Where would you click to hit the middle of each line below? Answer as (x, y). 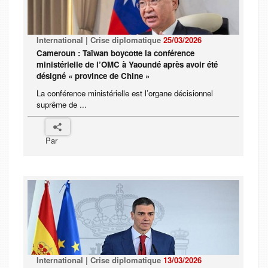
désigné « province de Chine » (93, 76)
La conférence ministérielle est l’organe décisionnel (125, 93)
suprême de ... (62, 105)
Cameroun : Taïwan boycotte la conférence (115, 53)
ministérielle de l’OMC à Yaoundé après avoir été (127, 65)
